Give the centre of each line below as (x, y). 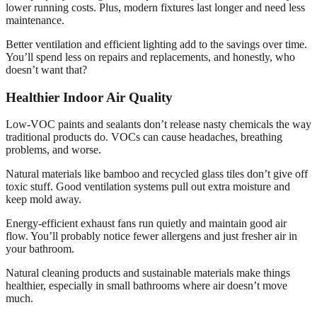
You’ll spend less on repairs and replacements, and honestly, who (150, 57)
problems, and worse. (53, 150)
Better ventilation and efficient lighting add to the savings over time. (156, 44)
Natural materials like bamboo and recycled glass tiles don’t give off (157, 174)
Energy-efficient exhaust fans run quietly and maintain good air (146, 224)
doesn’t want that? (46, 69)
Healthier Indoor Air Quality (89, 97)
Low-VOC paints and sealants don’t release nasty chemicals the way (158, 125)
